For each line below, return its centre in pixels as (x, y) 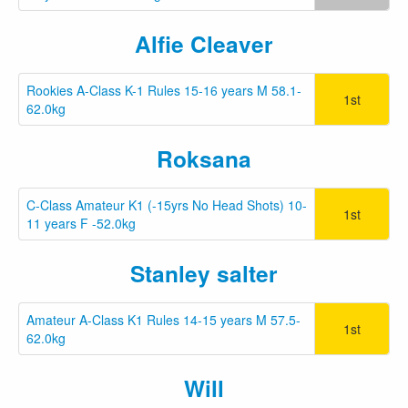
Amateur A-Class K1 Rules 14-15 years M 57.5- (163, 319)
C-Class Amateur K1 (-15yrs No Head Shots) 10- (167, 204)
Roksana (204, 158)
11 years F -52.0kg (81, 223)
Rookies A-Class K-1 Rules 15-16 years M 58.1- (164, 90)
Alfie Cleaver (204, 43)
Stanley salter (204, 273)
